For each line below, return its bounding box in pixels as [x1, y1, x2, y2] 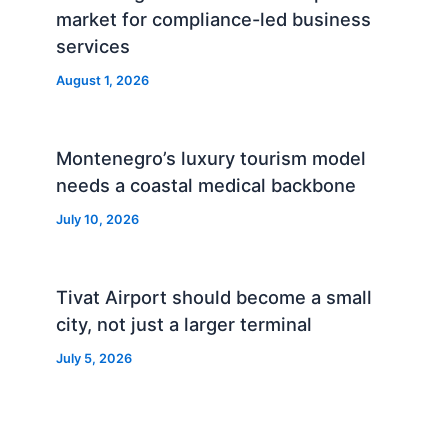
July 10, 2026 [56, 211, 140, 227]
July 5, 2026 [56, 350, 133, 366]
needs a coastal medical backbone [56, 173, 357, 196]
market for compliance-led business [56, 7, 372, 30]
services [56, 34, 131, 57]
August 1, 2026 [56, 72, 150, 88]
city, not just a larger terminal [56, 312, 313, 335]
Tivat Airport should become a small [56, 285, 373, 308]
